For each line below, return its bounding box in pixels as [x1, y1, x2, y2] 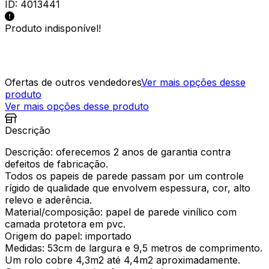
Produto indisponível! [5, 22, 101, 34]
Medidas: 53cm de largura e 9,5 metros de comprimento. [5, 241, 262, 254]
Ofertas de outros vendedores [5, 76, 141, 88]
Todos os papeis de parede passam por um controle [5, 169, 244, 182]
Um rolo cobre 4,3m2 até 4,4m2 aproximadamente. [5, 253, 240, 266]
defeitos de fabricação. [5, 157, 108, 170]
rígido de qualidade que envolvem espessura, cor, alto [5, 181, 250, 194]
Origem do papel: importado [5, 229, 131, 242]
